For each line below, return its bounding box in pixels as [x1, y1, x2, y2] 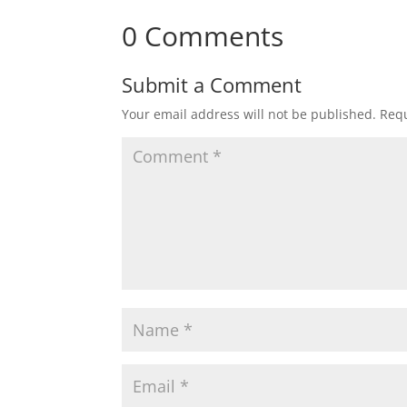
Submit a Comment [122, 70, 303, 98]
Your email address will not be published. [122, 104, 377, 123]
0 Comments [122, 16, 284, 55]
